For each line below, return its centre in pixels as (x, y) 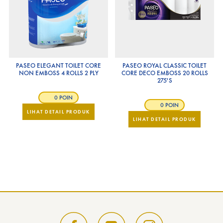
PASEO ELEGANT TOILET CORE (58, 65)
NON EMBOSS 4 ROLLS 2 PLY (58, 73)
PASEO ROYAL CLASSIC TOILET (165, 65)
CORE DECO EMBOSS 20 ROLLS (165, 73)
